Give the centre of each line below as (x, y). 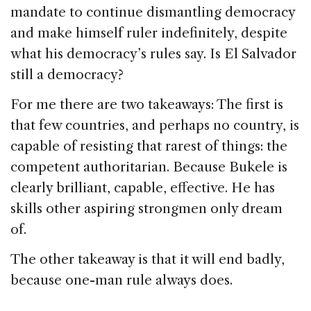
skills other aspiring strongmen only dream (146, 208)
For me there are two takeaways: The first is (147, 104)
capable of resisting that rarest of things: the (149, 146)
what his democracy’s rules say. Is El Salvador (153, 53)
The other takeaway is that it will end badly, (148, 259)
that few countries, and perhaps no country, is (155, 125)
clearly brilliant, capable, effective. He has (143, 187)
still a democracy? (67, 74)
